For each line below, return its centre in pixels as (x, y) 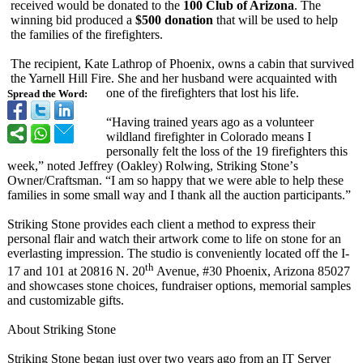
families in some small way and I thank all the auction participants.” (179, 195)
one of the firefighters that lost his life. (203, 93)
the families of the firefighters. (87, 34)
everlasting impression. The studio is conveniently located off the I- (178, 253)
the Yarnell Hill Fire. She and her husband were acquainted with (174, 78)
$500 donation (174, 20)
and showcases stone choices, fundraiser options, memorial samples (179, 286)
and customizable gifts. (66, 301)
